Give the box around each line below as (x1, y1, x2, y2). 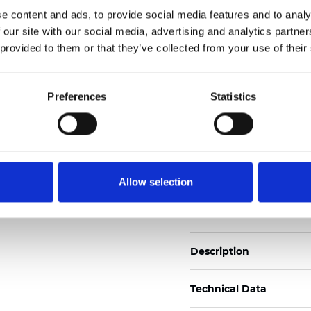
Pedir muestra (208, 190, 277, 202)
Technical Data (190, 282, 267, 295)
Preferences (47, 90, 107, 103)
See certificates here (190, 33, 295, 46)
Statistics (210, 90, 256, 103)
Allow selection (118, 176, 193, 188)
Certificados (190, 69, 252, 81)
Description (190, 244, 249, 258)
